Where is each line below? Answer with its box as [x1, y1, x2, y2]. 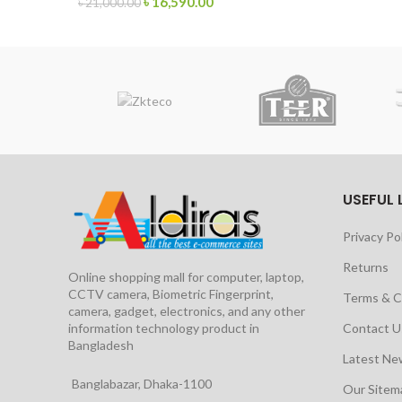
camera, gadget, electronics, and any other [68, 302, 305, 319]
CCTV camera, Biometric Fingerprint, [68, 285, 274, 301]
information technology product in [68, 319, 259, 336]
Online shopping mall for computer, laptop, [68, 268, 304, 284]
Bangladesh [68, 336, 134, 353]
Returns [342, 259, 389, 275]
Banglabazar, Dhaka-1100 [72, 375, 212, 391]
